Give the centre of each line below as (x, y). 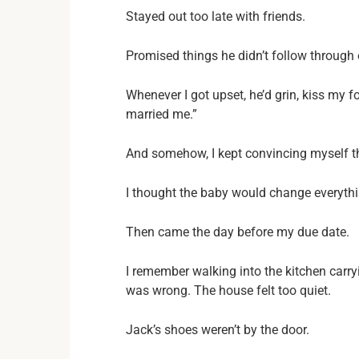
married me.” (161, 114)
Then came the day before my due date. (238, 232)
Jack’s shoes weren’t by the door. (218, 330)
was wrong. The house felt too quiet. (228, 290)
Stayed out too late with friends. (216, 16)
